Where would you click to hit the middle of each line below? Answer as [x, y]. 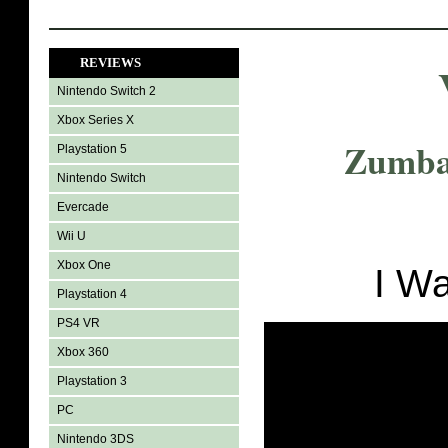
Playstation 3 [92, 381]
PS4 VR [78, 323]
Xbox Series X [95, 120]
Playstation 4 [92, 294]
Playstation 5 [92, 149]
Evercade [83, 207]
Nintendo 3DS [95, 439]
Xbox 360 [83, 352]
